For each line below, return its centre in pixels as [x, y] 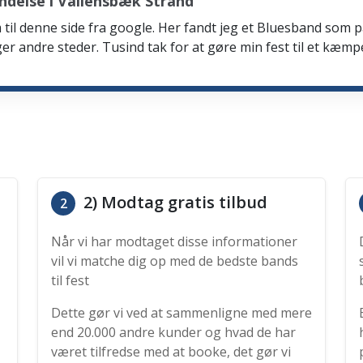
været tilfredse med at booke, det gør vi [171, 352]
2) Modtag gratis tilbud [173, 202]
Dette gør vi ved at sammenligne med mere [181, 313]
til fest [70, 280]
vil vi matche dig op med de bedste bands [175, 261]
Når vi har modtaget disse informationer [174, 241]
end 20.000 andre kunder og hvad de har [173, 332]
